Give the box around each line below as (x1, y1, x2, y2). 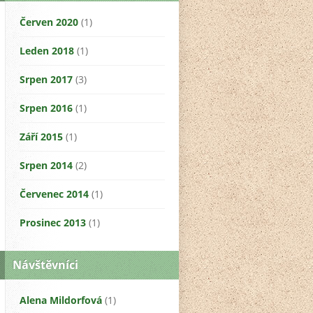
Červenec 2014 (20, 187, 89, 201)
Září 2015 (20, 130, 63, 144)
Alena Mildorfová (20, 293, 102, 307)
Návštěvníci (13, 257, 78, 273)
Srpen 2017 (20, 73, 73, 87)
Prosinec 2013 (20, 216, 86, 230)
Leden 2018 (20, 44, 74, 58)
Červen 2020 (20, 15, 78, 29)
